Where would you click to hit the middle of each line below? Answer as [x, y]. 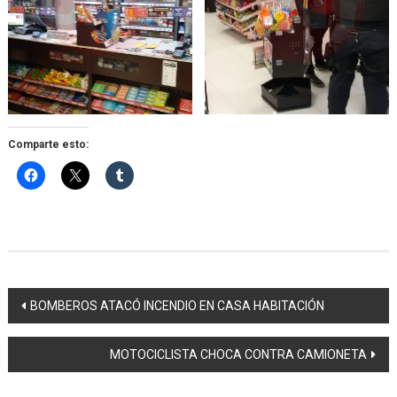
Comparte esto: [48, 145]
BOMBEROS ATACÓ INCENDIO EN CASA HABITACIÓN [177, 306]
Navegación [70, 303]
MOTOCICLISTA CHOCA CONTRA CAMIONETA [239, 355]
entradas [55, 367]
